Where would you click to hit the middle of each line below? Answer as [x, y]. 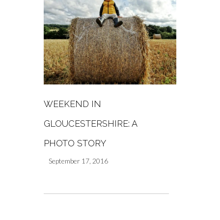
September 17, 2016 [78, 161]
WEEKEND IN [72, 104]
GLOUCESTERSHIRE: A [90, 124]
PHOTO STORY [75, 143]
